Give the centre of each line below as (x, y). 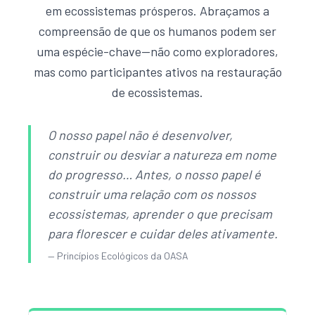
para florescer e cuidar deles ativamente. (163, 233)
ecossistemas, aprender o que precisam (160, 213)
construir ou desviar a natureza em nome (162, 154)
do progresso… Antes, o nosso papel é (154, 174)
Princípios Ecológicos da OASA (123, 255)
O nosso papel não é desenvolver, (140, 135)
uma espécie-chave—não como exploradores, (157, 51)
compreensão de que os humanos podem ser (157, 31)
